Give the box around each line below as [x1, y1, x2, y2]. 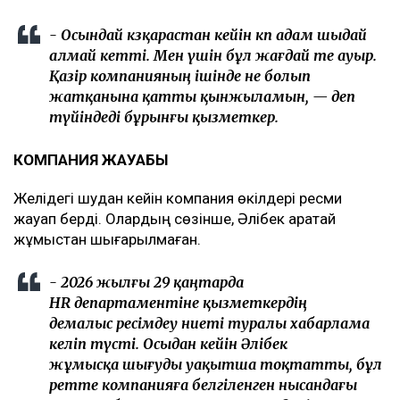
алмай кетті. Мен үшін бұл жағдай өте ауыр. [49, 46, 377, 65]
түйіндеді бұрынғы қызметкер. [49, 108, 279, 127]
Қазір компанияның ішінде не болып [49, 67, 311, 86]
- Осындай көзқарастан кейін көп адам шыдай [49, 26, 367, 45]
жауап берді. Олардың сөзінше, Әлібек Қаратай [13, 210, 336, 229]
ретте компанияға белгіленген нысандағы [49, 376, 357, 395]
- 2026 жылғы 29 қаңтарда [49, 273, 244, 292]
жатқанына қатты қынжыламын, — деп [49, 87, 355, 106]
